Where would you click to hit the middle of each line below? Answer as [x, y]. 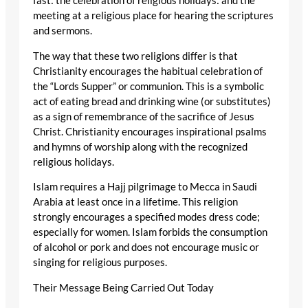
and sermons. [63, 30]
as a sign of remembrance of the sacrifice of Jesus [144, 116]
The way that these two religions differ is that [135, 56]
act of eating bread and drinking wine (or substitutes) [152, 101]
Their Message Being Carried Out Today [123, 287]
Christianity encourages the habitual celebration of [148, 71]
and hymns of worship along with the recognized [140, 146]
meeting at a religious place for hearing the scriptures [153, 15]
